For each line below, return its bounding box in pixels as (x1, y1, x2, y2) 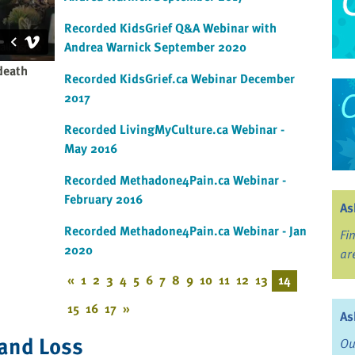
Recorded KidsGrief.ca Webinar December (64, 69, 295, 89)
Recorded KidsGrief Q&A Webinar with (64, 18, 277, 38)
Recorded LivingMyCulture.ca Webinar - (64, 120, 284, 139)
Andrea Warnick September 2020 (64, 37, 246, 57)
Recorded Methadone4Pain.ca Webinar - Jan (64, 221, 307, 241)
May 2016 (64, 139, 117, 158)
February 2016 (64, 189, 143, 209)
